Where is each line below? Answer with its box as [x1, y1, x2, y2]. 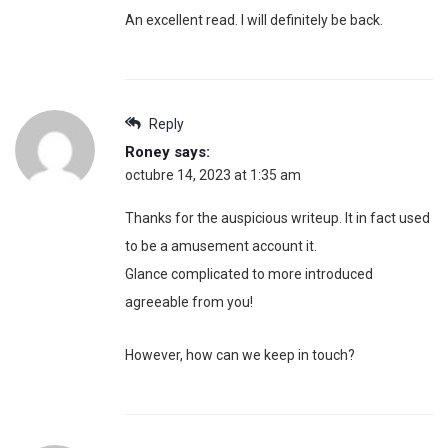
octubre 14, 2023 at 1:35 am [125, 167, 301, 184]
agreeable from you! [125, 294, 253, 311]
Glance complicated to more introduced [125, 266, 373, 283]
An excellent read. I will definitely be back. [125, 12, 383, 29]
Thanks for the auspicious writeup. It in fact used [125, 210, 430, 227]
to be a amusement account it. [125, 238, 317, 255]
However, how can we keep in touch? [125, 347, 355, 364]
